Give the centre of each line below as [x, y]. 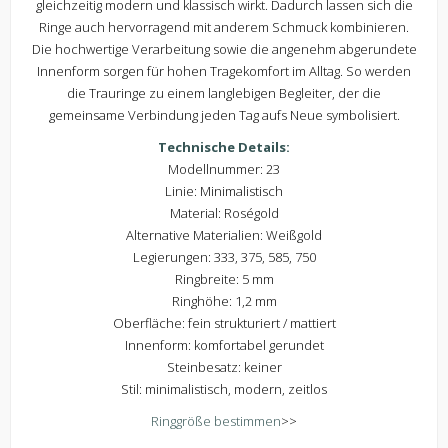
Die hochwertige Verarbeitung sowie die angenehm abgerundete [224, 49]
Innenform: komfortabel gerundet [224, 345]
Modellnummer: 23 [224, 169]
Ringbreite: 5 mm [224, 279]
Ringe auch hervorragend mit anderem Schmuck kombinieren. [224, 27]
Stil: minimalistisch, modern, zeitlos [224, 389]
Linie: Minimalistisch [224, 191]
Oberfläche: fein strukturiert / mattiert [224, 323]
